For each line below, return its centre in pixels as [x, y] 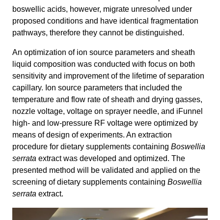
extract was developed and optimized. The [111, 158]
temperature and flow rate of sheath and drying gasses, [107, 99]
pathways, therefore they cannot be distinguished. [98, 32]
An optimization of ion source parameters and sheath [104, 52]
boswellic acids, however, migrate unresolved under [102, 9]
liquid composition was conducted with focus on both [104, 64]
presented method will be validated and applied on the [106, 170]
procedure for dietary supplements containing [92, 146]
